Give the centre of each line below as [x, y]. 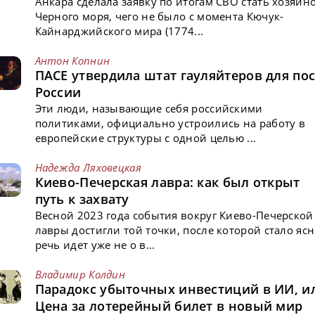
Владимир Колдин [80, 274]
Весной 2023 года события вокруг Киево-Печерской [174, 215]
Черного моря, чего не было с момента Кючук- [159, 16]
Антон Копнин [72, 60]
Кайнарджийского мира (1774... [119, 31]
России [58, 92]
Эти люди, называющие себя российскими [149, 108]
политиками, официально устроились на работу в [170, 123]
